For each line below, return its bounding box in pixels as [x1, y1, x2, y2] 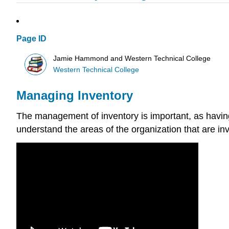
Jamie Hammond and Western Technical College [53, 54, 211, 62]
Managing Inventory [16, 88, 133, 103]
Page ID [16, 34, 47, 43]
